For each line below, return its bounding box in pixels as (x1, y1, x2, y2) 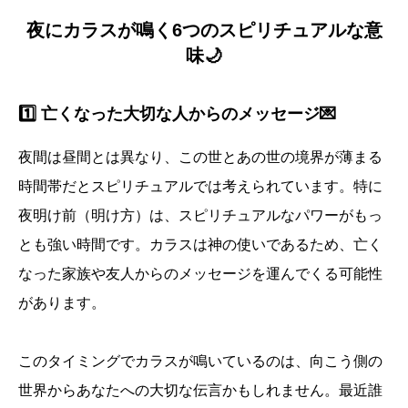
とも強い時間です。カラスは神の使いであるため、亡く (18, 237, 382, 253)
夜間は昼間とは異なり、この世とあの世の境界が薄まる (18, 149, 382, 166)
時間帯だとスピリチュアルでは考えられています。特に (18, 178, 382, 195)
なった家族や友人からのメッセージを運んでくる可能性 (18, 266, 382, 282)
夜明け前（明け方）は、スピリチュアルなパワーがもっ (18, 208, 382, 224)
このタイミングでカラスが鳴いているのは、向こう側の (18, 353, 382, 370)
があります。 (18, 295, 106, 311)
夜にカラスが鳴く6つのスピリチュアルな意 (25, 20, 382, 41)
